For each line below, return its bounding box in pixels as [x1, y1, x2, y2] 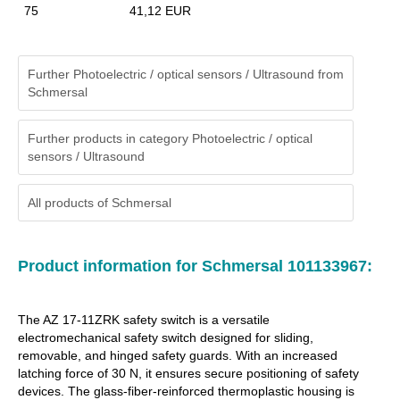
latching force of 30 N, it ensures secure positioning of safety [18, 366, 359, 380]
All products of [28, 196, 112, 210]
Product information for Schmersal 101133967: [18, 257, 372, 275]
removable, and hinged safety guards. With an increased [18, 348, 337, 362]
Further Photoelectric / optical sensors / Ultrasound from [28, 67, 344, 81]
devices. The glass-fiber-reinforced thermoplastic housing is [18, 384, 354, 398]
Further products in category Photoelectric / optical [28, 131, 312, 146]
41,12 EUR [129, 4, 191, 18]
